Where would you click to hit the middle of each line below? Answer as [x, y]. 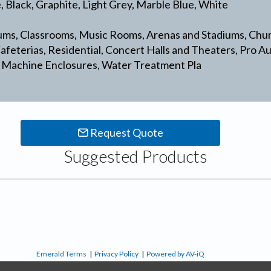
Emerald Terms [61, 254]
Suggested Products [135, 156]
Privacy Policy [116, 254]
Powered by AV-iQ [175, 254]
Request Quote [126, 132]
